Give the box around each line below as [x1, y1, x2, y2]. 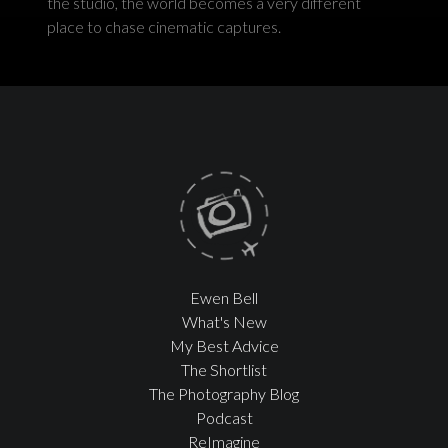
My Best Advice [169, 336, 279, 356]
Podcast [195, 408, 253, 428]
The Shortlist [181, 360, 267, 380]
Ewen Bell [190, 288, 258, 308]
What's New [181, 312, 267, 332]
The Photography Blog [149, 384, 299, 404]
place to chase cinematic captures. [47, 17, 282, 37]
